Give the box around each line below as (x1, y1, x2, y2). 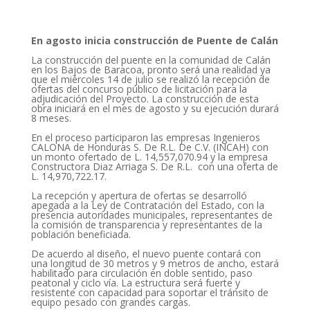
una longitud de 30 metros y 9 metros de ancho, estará (30, 257, 279, 271)
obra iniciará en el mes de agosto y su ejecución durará (30, 102, 279, 116)
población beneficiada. (30, 228, 131, 241)
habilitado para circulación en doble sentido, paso (30, 266, 253, 280)
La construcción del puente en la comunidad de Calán (30, 53, 271, 67)
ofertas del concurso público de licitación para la (30, 82, 247, 96)
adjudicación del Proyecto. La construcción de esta (30, 92, 259, 106)
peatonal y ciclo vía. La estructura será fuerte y (30, 276, 240, 290)
